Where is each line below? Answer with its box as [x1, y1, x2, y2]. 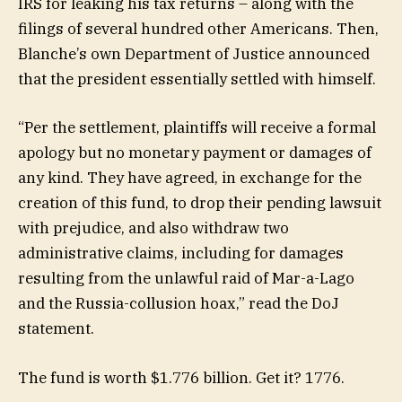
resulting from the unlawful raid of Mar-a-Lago [18, 268, 354, 289]
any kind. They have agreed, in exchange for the [18, 168, 362, 188]
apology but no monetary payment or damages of [18, 143, 371, 163]
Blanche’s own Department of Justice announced [18, 44, 370, 65]
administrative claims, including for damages [18, 243, 344, 264]
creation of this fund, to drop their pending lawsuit [18, 193, 381, 214]
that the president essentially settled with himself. [18, 69, 380, 90]
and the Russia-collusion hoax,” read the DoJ [18, 293, 339, 314]
